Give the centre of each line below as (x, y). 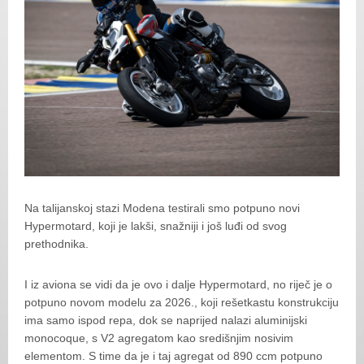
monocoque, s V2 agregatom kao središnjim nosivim (159, 338)
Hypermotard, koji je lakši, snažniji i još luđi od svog (156, 226)
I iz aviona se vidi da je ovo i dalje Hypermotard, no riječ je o (178, 284)
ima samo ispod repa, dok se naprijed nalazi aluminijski (166, 320)
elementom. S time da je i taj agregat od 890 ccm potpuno (173, 356)
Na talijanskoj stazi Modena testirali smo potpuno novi (162, 208)
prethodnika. (56, 244)
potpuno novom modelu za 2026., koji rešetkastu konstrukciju (182, 302)
